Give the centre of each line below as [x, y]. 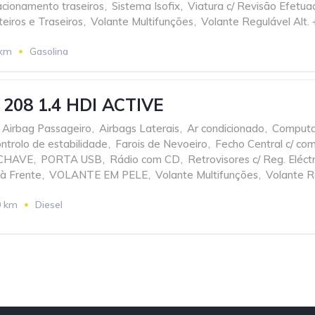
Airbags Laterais [139, 128]
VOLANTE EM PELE [98, 175]
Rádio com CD [145, 159]
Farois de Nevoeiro [161, 144]
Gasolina [49, 51]
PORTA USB [71, 159]
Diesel [49, 205]
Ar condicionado [226, 128]
